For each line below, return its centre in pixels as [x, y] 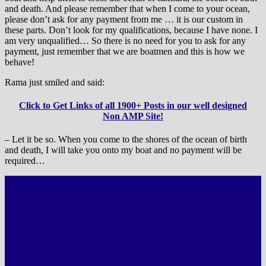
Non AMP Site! [133, 116]
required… [25, 160]
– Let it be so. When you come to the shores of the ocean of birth [126, 139]
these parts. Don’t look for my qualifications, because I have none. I [131, 30]
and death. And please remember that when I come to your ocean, [127, 8]
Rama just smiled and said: [55, 82]
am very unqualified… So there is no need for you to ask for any [125, 40]
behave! [20, 62]
